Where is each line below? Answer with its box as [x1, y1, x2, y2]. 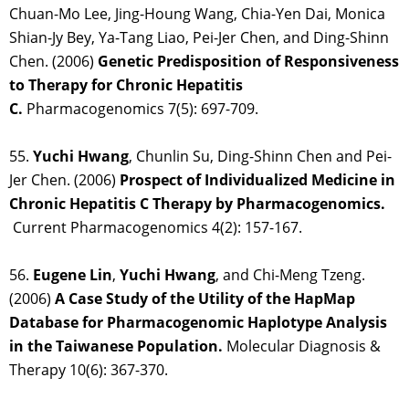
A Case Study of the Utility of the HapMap [55, 288, 355, 309]
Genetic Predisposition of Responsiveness [98, 51, 399, 72]
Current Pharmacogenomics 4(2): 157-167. [13, 217, 302, 238]
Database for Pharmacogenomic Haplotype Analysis [9, 312, 387, 333]
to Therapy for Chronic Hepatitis [9, 75, 243, 96]
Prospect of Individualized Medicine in [120, 170, 395, 191]
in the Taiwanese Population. [9, 336, 223, 357]
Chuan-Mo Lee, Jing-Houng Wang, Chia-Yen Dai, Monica [9, 4, 385, 25]
